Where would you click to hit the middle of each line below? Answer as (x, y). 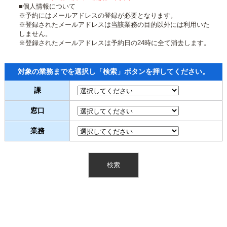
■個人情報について (47, 6)
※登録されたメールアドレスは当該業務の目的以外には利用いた (115, 25)
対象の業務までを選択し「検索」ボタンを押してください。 (113, 71)
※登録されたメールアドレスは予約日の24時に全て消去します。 (115, 43)
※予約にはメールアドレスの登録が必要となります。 (98, 15)
